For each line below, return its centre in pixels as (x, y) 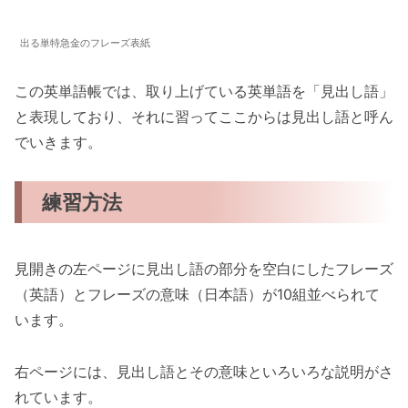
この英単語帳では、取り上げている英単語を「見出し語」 (204, 91)
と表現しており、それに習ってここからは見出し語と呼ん (204, 116)
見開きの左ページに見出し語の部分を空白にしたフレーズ (204, 268)
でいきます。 (58, 142)
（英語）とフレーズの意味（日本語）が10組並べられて (197, 294)
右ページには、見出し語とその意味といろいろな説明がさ (204, 371)
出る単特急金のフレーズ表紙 (85, 43)
